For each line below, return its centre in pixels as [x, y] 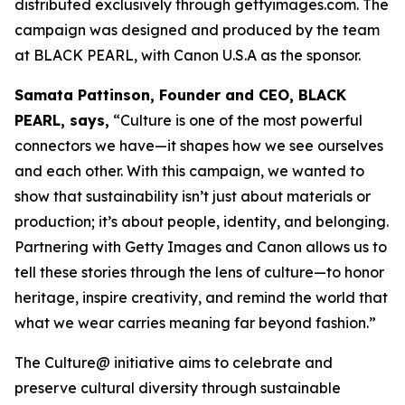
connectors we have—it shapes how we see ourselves [199, 145]
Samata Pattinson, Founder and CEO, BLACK [180, 94]
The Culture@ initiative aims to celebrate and [174, 362]
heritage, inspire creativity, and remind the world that [201, 297]
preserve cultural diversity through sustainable [178, 387]
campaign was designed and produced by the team [197, 29]
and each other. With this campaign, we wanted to [189, 170]
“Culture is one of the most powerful [236, 120]
